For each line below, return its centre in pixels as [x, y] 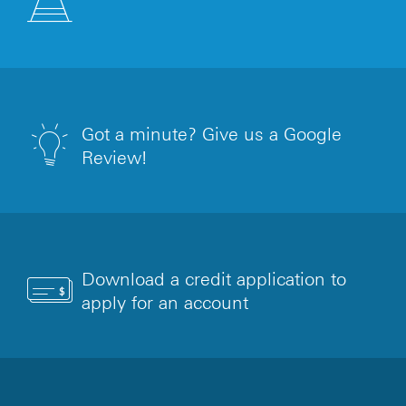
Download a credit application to [214, 280]
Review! [114, 158]
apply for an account [165, 303]
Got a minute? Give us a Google [212, 135]
